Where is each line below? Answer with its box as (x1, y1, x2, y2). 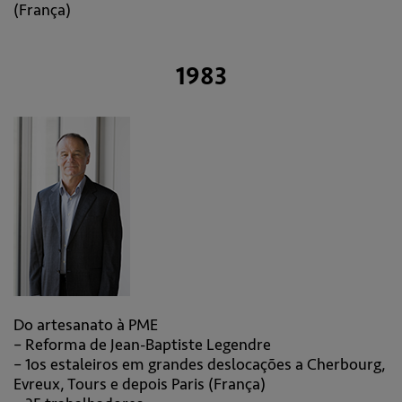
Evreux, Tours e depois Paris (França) (13, 374, 266, 394)
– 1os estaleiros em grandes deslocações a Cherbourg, (13, 354, 386, 374)
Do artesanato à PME (13, 315, 158, 335)
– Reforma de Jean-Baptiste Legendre (13, 335, 271, 354)
